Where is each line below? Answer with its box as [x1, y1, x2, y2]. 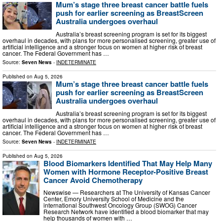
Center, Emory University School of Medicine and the [43, 194, 184, 203]
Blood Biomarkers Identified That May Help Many [43, 157, 212, 169]
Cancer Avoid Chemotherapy [43, 174, 143, 185]
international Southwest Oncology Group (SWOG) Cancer [43, 201, 197, 210]
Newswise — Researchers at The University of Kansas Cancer [43, 188, 210, 197]
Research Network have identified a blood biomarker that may [43, 207, 209, 216]
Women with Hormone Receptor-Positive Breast [43, 166, 208, 177]
